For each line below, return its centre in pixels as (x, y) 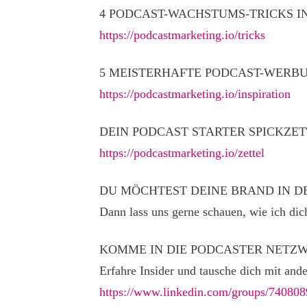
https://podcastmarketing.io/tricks (182, 35)
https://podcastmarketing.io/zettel (182, 153)
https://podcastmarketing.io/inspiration (195, 94)
